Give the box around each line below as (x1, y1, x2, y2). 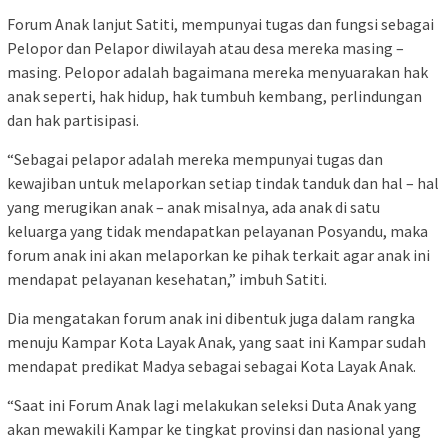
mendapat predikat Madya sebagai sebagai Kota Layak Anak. (7, 356, 416, 377)
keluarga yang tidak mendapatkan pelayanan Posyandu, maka (7, 221, 428, 242)
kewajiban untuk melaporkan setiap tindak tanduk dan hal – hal (7, 173, 439, 194)
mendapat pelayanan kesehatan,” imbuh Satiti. (7, 269, 327, 290)
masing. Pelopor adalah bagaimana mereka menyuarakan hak (7, 62, 428, 83)
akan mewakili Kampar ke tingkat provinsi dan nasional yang (7, 419, 421, 440)
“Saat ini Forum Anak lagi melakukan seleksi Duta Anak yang (7, 395, 417, 416)
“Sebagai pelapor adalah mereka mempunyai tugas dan (7, 149, 383, 170)
